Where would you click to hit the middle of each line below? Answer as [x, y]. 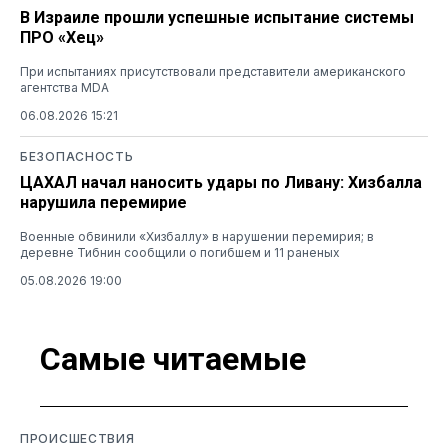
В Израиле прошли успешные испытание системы [217, 17]
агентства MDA [64, 87]
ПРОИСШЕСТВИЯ [77, 438]
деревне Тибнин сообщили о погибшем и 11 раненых [180, 252]
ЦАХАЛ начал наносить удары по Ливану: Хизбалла [221, 182]
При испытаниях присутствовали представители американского [213, 71]
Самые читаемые [173, 359]
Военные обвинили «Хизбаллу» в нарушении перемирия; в [197, 236]
